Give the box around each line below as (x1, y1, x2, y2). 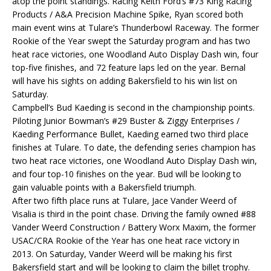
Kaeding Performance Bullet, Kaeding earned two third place (12, 128, 249, 140)
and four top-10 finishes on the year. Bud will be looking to (12, 168, 241, 180)
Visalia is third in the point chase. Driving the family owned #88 (12, 208, 256, 220)
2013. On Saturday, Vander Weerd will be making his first (12, 248, 232, 260)
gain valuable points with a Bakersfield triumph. (12, 181, 196, 194)
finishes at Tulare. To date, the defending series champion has (12, 142, 256, 154)
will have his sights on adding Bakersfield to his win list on (12, 75, 237, 87)
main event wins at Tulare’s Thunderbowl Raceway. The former (12, 22, 259, 34)
